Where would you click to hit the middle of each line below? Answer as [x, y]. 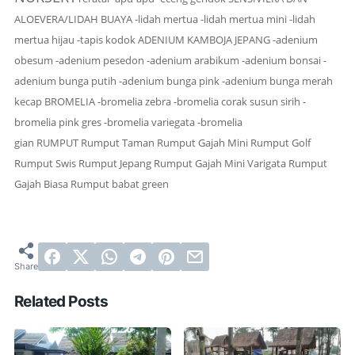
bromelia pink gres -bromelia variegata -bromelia [128, 122]
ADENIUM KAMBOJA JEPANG [204, 39]
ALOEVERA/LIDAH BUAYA [73, 19]
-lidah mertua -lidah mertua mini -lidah [224, 19]
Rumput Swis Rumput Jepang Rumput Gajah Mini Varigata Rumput [171, 163]
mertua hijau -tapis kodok [76, 39]
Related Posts [61, 301]
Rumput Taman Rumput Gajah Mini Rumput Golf [195, 142]
